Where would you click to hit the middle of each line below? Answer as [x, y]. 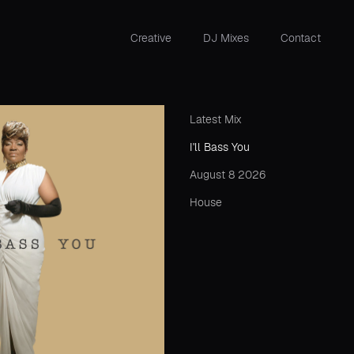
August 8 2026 [228, 175]
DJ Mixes [226, 38]
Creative [151, 38]
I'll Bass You [220, 147]
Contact [301, 38]
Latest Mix [216, 120]
